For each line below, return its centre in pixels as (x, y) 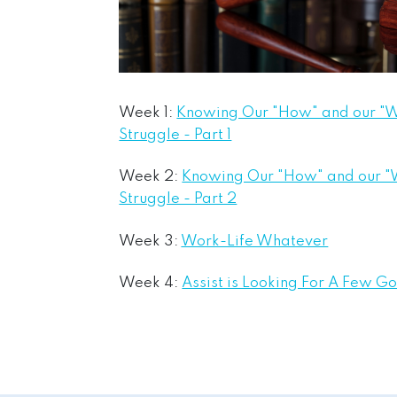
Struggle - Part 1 (175, 135)
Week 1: (148, 113)
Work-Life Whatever (255, 241)
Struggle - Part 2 (178, 199)
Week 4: (151, 284)
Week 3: (150, 241)
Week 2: (151, 177)
